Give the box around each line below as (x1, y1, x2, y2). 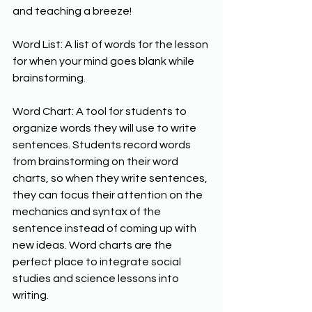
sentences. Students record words (13, 139, 193, 150)
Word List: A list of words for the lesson (13, 38, 210, 50)
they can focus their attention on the (13, 189, 205, 201)
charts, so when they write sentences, (13, 172, 210, 184)
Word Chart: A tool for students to (13, 105, 189, 117)
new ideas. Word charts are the (13, 239, 174, 251)
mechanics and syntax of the (13, 205, 163, 217)
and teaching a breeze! (13, 5, 134, 17)
